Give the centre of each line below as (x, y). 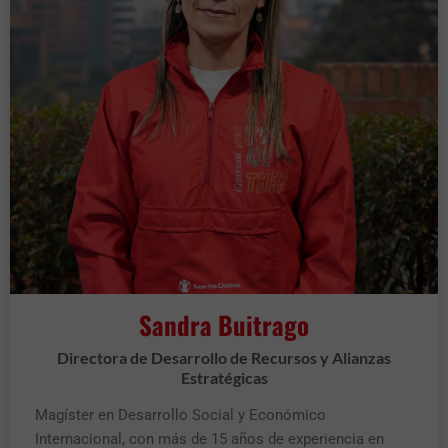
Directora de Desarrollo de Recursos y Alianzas (224, 357)
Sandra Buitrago (224, 324)
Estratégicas (224, 377)
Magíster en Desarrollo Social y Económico (180, 414)
